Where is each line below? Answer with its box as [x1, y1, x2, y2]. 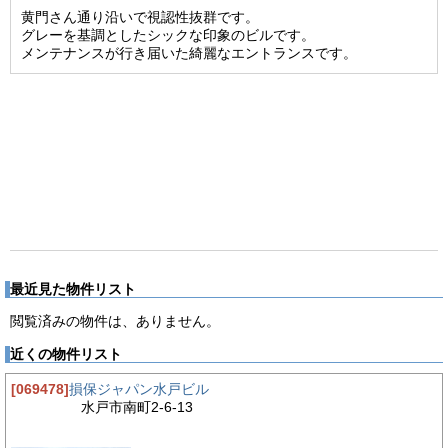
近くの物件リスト [10, 346, 122, 363]
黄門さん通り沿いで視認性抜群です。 [21, 9, 259, 26]
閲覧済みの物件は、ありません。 [10, 313, 220, 330]
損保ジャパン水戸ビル [69, 381, 209, 398]
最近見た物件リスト [10, 281, 136, 298]
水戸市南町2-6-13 [81, 399, 193, 416]
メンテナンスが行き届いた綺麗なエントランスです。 [21, 45, 357, 62]
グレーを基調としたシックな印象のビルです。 [21, 27, 315, 44]
